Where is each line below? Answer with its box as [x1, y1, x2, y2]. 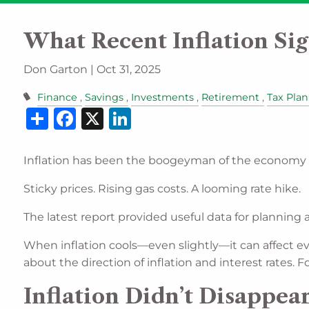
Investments [130, 91, 194, 104]
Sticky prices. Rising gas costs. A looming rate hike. [23, 182, 301, 196]
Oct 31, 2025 [97, 63, 161, 77]
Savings [84, 91, 123, 104]
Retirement [201, 91, 259, 104]
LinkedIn [131, 103, 229, 130]
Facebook [76, 103, 184, 130]
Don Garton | [23, 63, 97, 77]
